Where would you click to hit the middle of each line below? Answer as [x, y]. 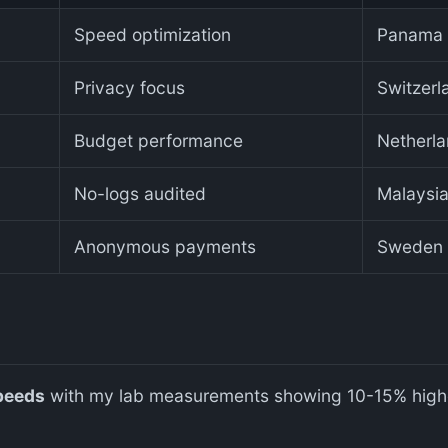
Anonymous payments [165, 246]
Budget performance [158, 140]
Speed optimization [152, 34]
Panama [410, 34]
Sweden [410, 246]
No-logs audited [140, 193]
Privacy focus [129, 87]
